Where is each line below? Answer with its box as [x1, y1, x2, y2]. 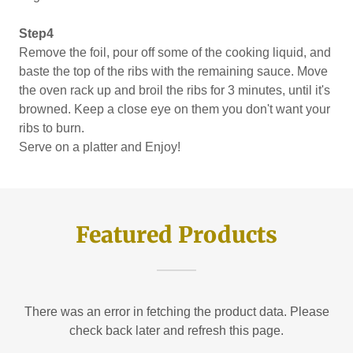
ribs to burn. [19, 121, 87, 135]
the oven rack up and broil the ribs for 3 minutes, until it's [19, 84, 330, 97]
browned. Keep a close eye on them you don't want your [19, 102, 330, 116]
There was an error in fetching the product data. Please [24, 305, 329, 318]
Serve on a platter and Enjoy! [19, 140, 184, 154]
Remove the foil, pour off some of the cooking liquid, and [19, 46, 331, 59]
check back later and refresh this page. [69, 324, 284, 337]
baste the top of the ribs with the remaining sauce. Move [19, 65, 328, 78]
